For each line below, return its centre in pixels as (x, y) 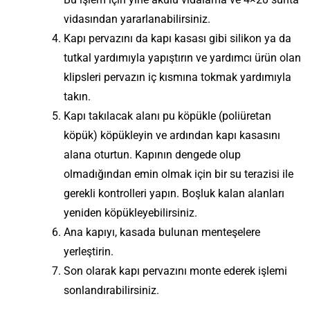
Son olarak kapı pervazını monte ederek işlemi (175, 271)
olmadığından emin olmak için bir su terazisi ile (179, 174)
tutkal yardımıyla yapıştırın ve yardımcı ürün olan (182, 58)
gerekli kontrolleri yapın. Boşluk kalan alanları (174, 194)
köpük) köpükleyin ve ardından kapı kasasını (172, 136)
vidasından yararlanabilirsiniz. (137, 19)
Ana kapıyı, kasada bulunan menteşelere (162, 232)
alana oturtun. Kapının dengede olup (152, 155)
